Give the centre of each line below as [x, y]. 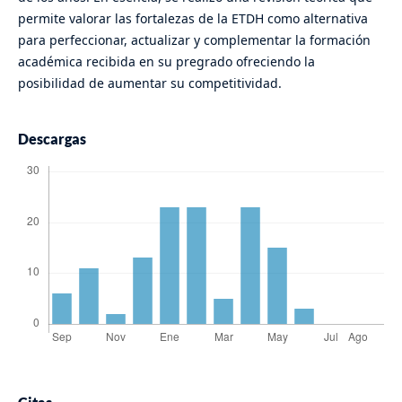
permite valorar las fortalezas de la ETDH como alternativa [192, 19]
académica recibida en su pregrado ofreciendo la [166, 62]
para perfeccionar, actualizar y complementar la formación [194, 40]
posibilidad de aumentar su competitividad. [149, 83]
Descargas [52, 139]
